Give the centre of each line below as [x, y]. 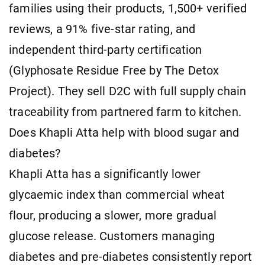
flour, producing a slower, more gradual [113, 215]
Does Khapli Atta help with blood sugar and [124, 132]
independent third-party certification [106, 50]
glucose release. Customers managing [112, 236]
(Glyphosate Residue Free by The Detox [114, 70]
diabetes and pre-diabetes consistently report [131, 257]
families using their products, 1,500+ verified [128, 8]
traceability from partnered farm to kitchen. [125, 112]
